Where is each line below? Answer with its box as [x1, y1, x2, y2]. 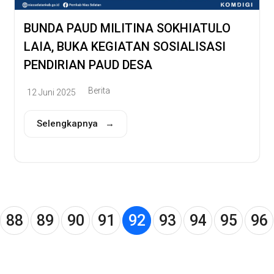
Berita [88, 86, 110, 96]
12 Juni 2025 [27, 87, 76, 97]
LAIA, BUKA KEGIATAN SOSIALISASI [24, 39, 226, 54]
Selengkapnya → [37, 118, 114, 130]
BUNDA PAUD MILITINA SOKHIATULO [24, 20, 231, 35]
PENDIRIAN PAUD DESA [24, 57, 152, 72]
